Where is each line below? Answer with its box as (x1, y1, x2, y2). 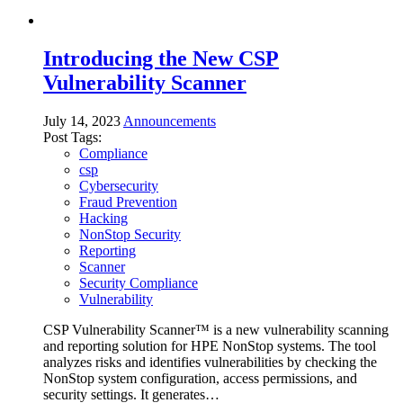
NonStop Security (79, 226, 181, 242)
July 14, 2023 (43, 112, 121, 129)
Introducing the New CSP (43, 46, 279, 70)
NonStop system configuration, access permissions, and (43, 370, 357, 386)
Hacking (79, 210, 128, 226)
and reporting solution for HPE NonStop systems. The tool (43, 337, 376, 354)
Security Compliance (79, 274, 198, 291)
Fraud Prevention (79, 193, 177, 210)
